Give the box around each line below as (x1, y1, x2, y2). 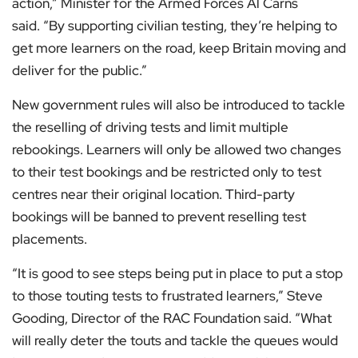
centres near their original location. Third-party (12, 185, 295, 204)
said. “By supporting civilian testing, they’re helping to (12, 17, 337, 35)
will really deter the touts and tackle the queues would (12, 332, 338, 350)
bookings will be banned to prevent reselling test (12, 208, 306, 226)
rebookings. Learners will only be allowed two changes (12, 141, 341, 159)
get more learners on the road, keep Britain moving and (12, 39, 346, 58)
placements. (12, 230, 87, 249)
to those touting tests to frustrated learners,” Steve (12, 287, 323, 305)
